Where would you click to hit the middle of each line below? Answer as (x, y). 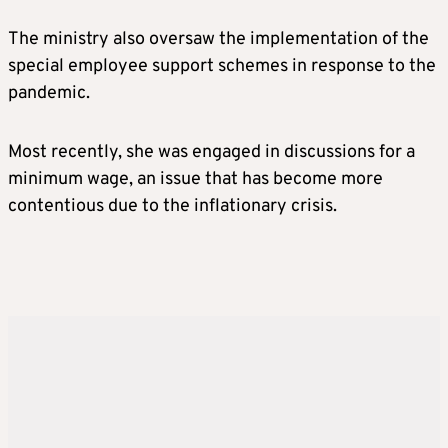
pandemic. (49, 94)
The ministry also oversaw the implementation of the (218, 40)
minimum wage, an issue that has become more (195, 180)
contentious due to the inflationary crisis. (172, 207)
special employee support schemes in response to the (222, 67)
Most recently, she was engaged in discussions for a (211, 153)
